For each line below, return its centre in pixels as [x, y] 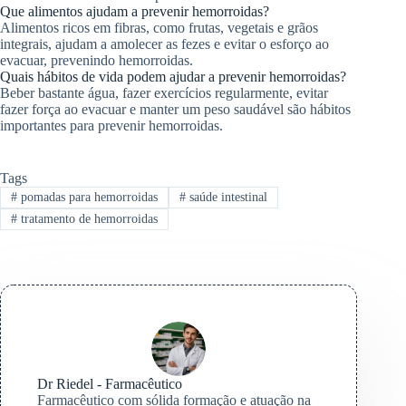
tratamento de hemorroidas [87, 219]
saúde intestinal [226, 197]
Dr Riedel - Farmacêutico [110, 384]
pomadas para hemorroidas [87, 197]
